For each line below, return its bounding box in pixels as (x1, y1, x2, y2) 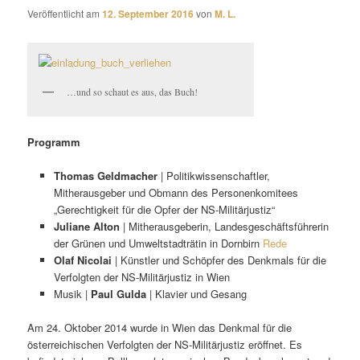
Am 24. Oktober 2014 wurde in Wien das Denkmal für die (27, 320, 292, 336)
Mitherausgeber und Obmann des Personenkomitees (53, 185, 298, 201)
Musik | (53, 286, 91, 302)
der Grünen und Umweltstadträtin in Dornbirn (53, 235, 263, 252)
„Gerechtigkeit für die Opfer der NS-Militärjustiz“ (53, 202, 275, 218)
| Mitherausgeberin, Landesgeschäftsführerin (119, 219, 329, 235)
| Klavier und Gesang (145, 286, 247, 302)
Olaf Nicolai (53, 252, 112, 268)
